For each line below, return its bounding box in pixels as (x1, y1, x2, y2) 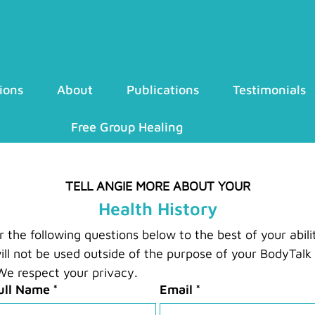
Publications (126, 82, 199, 97)
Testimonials (232, 82, 306, 97)
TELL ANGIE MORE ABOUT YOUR (65, 179, 250, 194)
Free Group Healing (70, 119, 183, 134)
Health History (98, 198, 217, 219)
